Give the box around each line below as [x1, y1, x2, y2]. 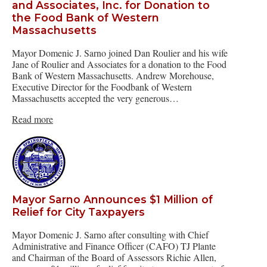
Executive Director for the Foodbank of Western [12, 80, 192, 93]
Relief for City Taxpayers [12, 206, 145, 219]
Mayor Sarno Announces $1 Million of [12, 193, 213, 206]
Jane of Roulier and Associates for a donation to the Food [12, 57, 226, 70]
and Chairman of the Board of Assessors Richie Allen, [12, 250, 216, 263]
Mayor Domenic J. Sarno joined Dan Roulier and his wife [12, 46, 228, 59]
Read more [12, 112, 53, 125]
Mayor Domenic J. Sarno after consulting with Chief [12, 228, 209, 241]
